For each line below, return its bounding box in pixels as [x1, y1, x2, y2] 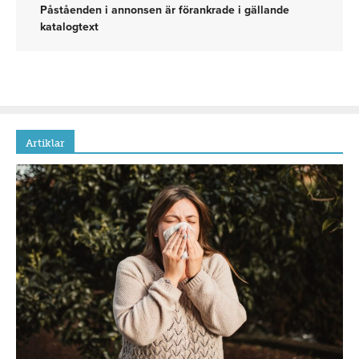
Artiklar [26, 136, 65, 149]
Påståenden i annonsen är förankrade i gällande [40, 2, 289, 17]
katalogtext [40, 19, 99, 34]
